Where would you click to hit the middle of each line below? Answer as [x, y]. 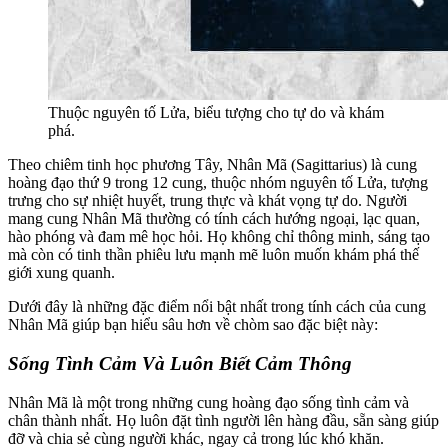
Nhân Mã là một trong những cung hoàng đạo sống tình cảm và [208, 402]
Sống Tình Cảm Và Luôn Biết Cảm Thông [180, 363]
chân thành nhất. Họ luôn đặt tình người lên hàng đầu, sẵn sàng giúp [223, 420]
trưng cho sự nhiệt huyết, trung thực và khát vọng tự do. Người [207, 201]
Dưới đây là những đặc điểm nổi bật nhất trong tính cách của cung [217, 307]
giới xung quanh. [61, 273]
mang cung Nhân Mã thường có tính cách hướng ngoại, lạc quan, [214, 219]
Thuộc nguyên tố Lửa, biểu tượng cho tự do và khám [216, 113]
